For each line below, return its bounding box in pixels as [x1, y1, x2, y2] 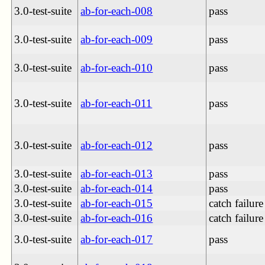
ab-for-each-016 [80, 211, 153, 224]
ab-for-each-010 [80, 61, 153, 74]
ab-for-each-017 [80, 232, 153, 245]
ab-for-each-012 [80, 138, 153, 151]
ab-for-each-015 [80, 196, 153, 209]
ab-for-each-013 [80, 167, 153, 180]
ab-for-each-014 [80, 182, 153, 195]
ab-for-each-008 [80, 4, 153, 17]
